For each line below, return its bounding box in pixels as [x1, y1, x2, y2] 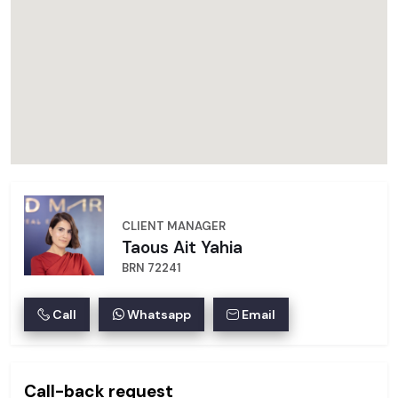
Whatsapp [124, 306, 191, 323]
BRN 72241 [122, 260, 181, 276]
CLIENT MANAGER [122, 219, 226, 235]
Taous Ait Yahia [122, 236, 243, 259]
